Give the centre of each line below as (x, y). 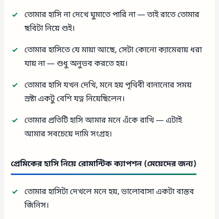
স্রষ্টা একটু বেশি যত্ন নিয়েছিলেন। (75, 99)
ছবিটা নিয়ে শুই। (50, 29)
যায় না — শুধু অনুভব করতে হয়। (76, 64)
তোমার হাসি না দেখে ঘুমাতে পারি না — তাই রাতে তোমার (112, 15)
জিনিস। (37, 206)
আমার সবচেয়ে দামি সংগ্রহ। (68, 134)
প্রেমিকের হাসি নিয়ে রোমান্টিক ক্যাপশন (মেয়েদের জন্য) (104, 164)
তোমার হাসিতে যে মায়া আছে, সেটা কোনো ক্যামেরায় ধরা (113, 50)
